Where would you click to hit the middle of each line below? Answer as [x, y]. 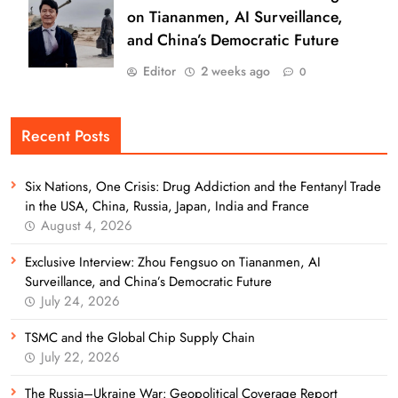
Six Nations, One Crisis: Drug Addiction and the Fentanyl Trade [203, 187]
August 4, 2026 [87, 226]
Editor [159, 72]
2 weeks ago [235, 72]
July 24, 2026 [80, 302]
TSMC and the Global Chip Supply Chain [140, 338]
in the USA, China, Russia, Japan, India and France [167, 207]
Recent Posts [66, 136]
